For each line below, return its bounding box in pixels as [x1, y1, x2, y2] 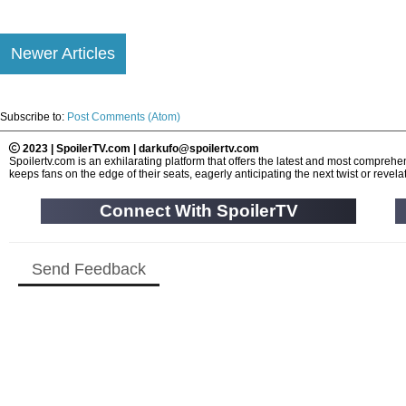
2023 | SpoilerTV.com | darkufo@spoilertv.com [20, 141, 259, 155]
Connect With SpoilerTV [99, 200, 298, 220]
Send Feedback [32, 259, 146, 278]
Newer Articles [11, 43, 115, 63]
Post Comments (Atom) [67, 110, 180, 123]
